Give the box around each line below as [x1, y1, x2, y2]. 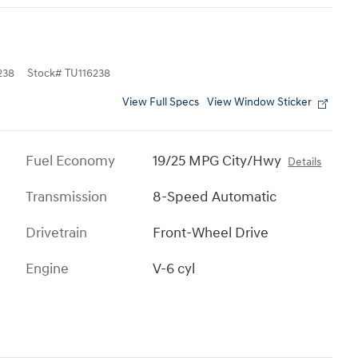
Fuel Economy [26, 152, 115, 171]
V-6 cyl [153, 260, 196, 279]
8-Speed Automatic [153, 188, 277, 207]
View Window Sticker [207, 96, 312, 109]
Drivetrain [26, 224, 87, 243]
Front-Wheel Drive [153, 224, 269, 243]
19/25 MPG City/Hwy [153, 152, 282, 171]
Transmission [26, 188, 107, 207]
